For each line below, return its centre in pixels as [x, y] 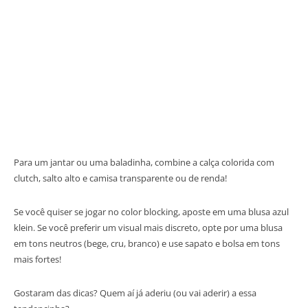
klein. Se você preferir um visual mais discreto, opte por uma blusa [148, 227]
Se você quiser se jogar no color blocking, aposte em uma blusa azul [151, 211]
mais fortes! [37, 259]
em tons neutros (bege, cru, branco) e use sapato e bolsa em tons [147, 243]
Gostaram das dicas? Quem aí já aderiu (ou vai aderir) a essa [135, 293]
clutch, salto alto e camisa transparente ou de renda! [120, 178]
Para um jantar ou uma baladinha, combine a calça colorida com [144, 162]
